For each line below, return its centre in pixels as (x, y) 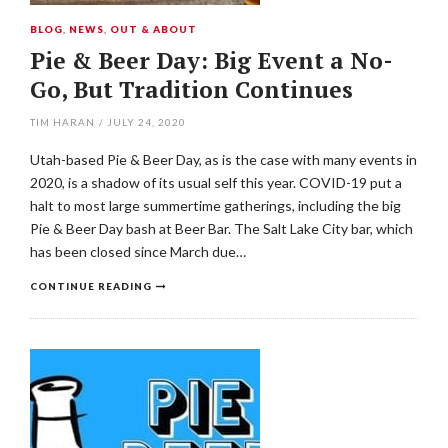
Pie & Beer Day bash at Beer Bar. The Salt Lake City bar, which (221, 228)
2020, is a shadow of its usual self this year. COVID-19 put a (216, 182)
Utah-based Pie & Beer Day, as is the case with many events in (223, 159)
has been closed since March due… (138, 251)
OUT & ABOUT (153, 29)
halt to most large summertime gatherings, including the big (215, 205)
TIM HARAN (62, 122)
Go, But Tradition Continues (191, 89)
